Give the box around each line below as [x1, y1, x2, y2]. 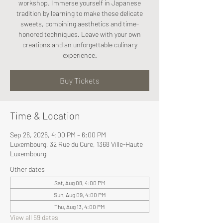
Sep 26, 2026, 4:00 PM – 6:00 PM [10, 130, 106, 139]
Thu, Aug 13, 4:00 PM [54, 203, 105, 210]
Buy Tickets [60, 76, 100, 85]
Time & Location [10, 110, 80, 121]
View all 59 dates [10, 213, 58, 222]
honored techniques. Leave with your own [18, 30, 141, 38]
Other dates [10, 165, 45, 173]
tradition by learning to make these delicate [16, 9, 143, 17]
